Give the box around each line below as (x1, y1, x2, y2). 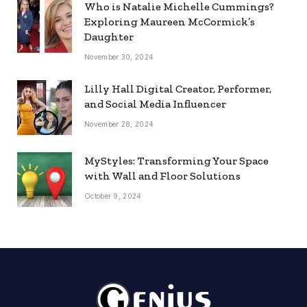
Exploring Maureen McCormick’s (84, 14, 255, 28)
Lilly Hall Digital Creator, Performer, (84, 82, 271, 95)
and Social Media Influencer (84, 97, 226, 110)
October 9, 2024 (84, 191, 142, 200)
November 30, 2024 (84, 52, 154, 61)
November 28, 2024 (84, 119, 154, 128)
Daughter (84, 29, 134, 43)
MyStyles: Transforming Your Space (84, 153, 269, 167)
